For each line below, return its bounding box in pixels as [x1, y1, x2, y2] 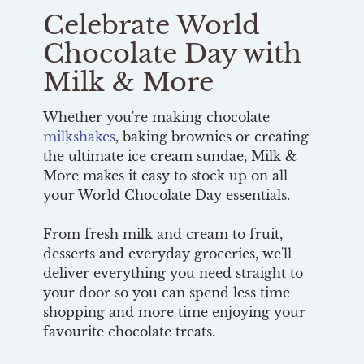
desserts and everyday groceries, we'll [42, 245, 292, 262]
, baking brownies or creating [115, 128, 309, 145]
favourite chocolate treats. [42, 323, 215, 340]
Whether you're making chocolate [42, 108, 270, 125]
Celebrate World [42, 8, 260, 41]
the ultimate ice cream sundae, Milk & [42, 147, 297, 164]
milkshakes [42, 128, 115, 145]
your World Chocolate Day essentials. [42, 186, 290, 203]
